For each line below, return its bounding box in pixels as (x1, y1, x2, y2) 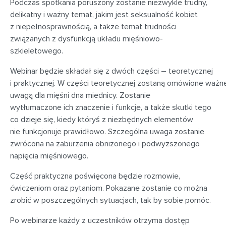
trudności (144, 22, 177, 32)
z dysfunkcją (52, 34, 95, 44)
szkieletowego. (10, 46, 63, 56)
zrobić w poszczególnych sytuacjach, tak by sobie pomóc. (10, 195, 213, 205)
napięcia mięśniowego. (10, 151, 90, 161)
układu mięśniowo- (95, 34, 163, 44)
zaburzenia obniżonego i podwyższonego (56, 139, 200, 149)
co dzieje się (10, 115, 53, 125)
